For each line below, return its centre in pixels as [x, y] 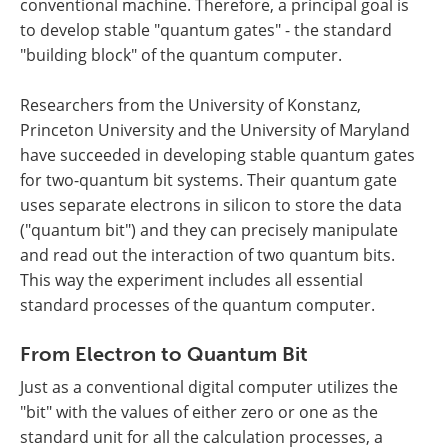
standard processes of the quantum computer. [197, 305]
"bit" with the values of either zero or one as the [199, 412]
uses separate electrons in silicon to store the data [211, 205]
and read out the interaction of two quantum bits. [207, 255]
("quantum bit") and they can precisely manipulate [209, 230]
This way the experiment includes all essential [191, 280]
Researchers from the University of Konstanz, [190, 105]
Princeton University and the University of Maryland [215, 130]
